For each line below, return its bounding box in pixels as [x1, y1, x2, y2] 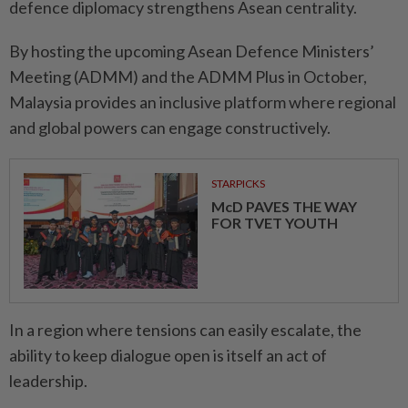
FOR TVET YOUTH [210, 213, 338, 231]
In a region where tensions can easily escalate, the [9, 319, 362, 340]
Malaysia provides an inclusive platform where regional [9, 91, 396, 112]
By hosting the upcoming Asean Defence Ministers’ [9, 40, 374, 61]
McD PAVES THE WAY [210, 197, 357, 215]
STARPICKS [210, 176, 265, 190]
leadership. [9, 370, 87, 391]
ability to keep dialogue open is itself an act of [9, 344, 327, 365]
